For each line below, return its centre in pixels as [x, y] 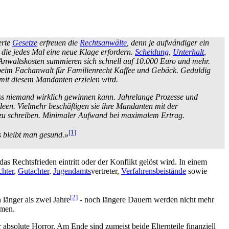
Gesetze [25, 42]
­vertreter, [106, 171]
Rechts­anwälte [103, 42]
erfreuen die [59, 42]
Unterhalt [188, 52]
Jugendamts [72, 171]
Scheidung [152, 52]
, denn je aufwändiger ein [168, 42]
